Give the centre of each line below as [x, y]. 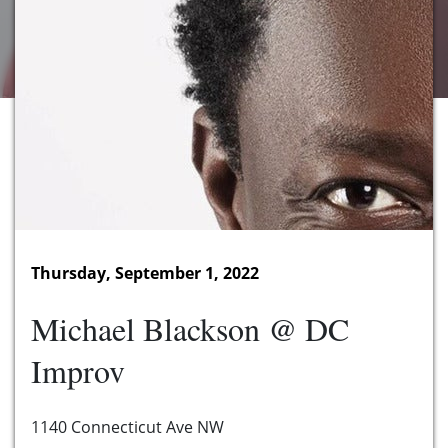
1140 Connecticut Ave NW [127, 427]
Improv [78, 371]
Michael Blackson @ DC [190, 329]
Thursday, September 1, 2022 [145, 273]
